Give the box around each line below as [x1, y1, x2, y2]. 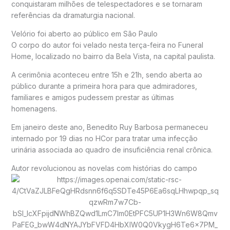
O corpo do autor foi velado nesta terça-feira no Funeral [11, 41, 203, 50]
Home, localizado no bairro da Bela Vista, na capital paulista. [11, 52, 215, 61]
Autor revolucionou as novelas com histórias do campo [11, 164, 197, 173]
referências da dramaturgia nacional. [11, 11, 135, 20]
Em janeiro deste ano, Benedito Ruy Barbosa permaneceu [11, 123, 208, 132]
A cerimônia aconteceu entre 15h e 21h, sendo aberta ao [11, 70, 202, 80]
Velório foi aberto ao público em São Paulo [11, 29, 158, 39]
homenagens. [11, 104, 57, 113]
